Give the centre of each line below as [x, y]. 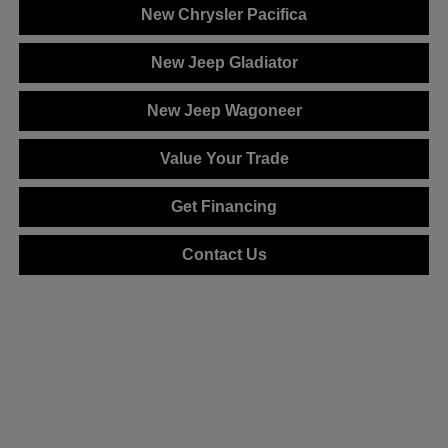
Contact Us [224, 255]
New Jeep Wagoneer [224, 111]
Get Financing [224, 207]
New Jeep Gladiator [224, 63]
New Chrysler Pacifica [224, 15]
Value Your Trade [224, 159]
